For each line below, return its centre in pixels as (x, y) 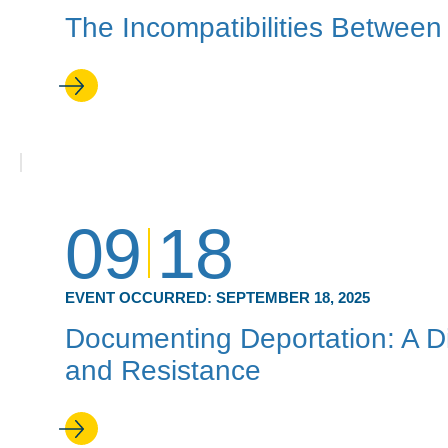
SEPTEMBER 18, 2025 (293, 297)
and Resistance (163, 370)
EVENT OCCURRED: (140, 297)
